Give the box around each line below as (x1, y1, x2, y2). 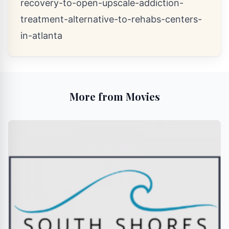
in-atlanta (20, 30, 62, 41)
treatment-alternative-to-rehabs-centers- (20, 14, 202, 25)
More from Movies (69, 89, 160, 103)
